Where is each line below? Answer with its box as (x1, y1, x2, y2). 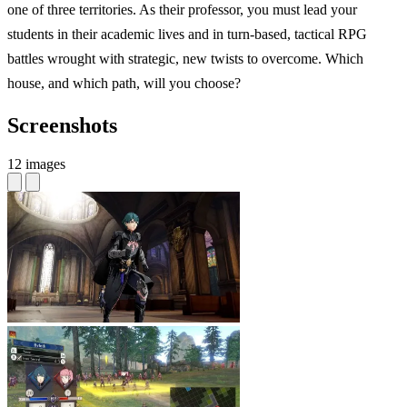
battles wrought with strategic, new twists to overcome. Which (7, 51, 363, 67)
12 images (7, 156, 65, 172)
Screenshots (7, 114, 117, 138)
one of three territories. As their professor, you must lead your (7, 2, 357, 18)
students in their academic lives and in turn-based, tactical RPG (7, 26, 367, 43)
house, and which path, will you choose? (7, 75, 241, 92)
